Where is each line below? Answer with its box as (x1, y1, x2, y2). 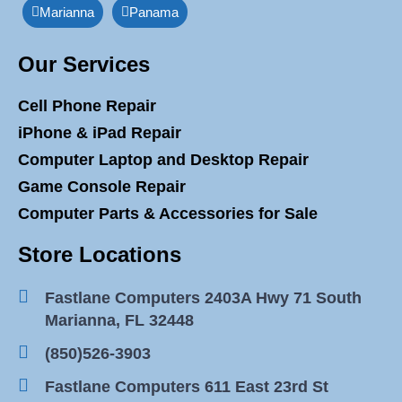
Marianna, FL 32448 (45, 310, 194, 329)
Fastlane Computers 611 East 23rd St (45, 377, 328, 396)
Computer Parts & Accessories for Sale (18, 204, 318, 223)
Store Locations (18, 241, 181, 267)
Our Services (18, 51, 150, 76)
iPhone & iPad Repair (18, 123, 181, 142)
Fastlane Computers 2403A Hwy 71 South (45, 288, 362, 307)
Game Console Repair (18, 177, 186, 196)
